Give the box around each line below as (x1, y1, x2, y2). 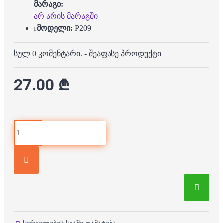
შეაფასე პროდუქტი (89, 49, 161, 58)
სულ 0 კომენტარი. (14, 49, 82, 58)
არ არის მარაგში (34, 11, 98, 20)
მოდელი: (37, 23, 73, 32)
